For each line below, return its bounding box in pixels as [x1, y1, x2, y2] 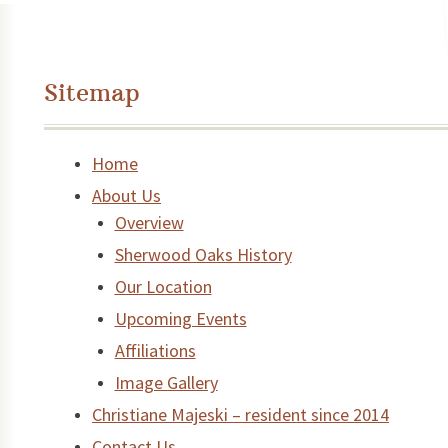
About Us [92, 184, 161, 208]
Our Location [114, 275, 212, 299]
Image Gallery [114, 371, 218, 395]
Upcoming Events [114, 307, 247, 331]
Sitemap [44, 77, 140, 108]
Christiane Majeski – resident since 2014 [92, 403, 389, 427]
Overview [114, 211, 184, 235]
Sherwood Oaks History [114, 243, 292, 267]
